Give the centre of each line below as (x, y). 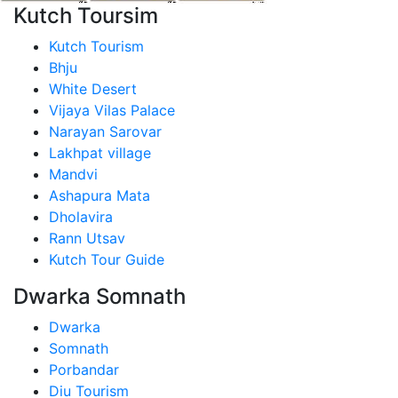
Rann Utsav (87, 238)
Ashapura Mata (99, 195)
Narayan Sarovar (105, 131)
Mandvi (73, 174)
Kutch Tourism (96, 46)
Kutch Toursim (86, 16)
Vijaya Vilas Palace (112, 110)
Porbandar (84, 370)
